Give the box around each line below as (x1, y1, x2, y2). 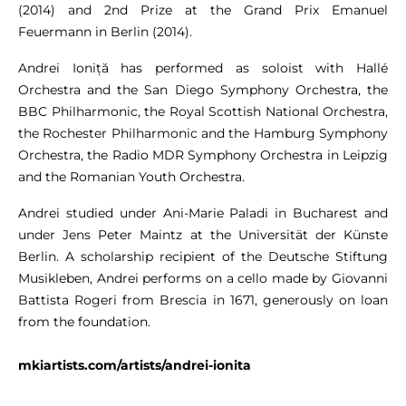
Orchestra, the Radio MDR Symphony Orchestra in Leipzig (18, 147, 388, 164)
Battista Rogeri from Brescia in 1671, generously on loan (18, 292, 388, 309)
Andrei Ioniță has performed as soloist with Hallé (18, 60, 388, 77)
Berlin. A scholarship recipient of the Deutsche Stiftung (18, 248, 388, 266)
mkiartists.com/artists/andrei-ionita (18, 357, 251, 374)
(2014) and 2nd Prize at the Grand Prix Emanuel (18, 2, 388, 19)
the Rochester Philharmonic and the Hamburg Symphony (18, 125, 388, 142)
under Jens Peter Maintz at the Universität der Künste (18, 227, 388, 244)
